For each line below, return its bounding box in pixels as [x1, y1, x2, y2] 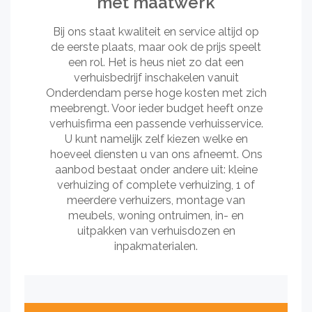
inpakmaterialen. [114, 240, 198, 253]
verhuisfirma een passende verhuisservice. [49, 117, 263, 130]
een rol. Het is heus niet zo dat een [68, 56, 244, 69]
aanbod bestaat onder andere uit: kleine [54, 163, 258, 176]
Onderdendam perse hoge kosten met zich [45, 86, 267, 100]
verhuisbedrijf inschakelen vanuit [73, 71, 239, 84]
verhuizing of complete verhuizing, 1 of [57, 178, 255, 192]
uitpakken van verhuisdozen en [77, 224, 235, 237]
